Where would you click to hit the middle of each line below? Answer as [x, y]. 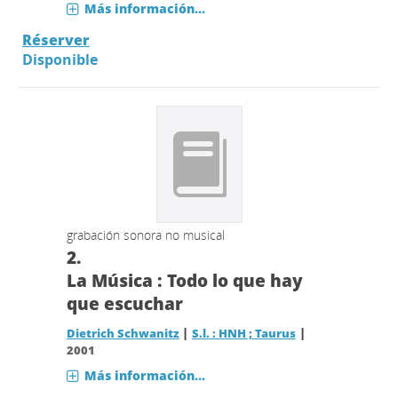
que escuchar [124, 304]
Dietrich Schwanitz [123, 334]
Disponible [60, 60]
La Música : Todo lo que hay [184, 281]
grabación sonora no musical [145, 235]
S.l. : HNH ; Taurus [243, 334]
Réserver [56, 40]
